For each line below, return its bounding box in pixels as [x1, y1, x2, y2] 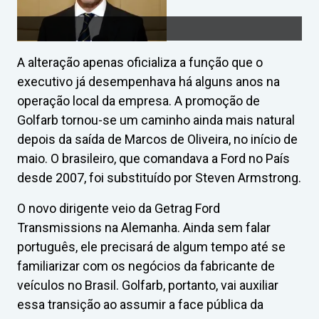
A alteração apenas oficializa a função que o [17, 55, 263, 70]
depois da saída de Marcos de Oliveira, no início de [17, 132, 298, 147]
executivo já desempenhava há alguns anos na [17, 74, 280, 89]
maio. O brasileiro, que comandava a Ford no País [17, 151, 290, 166]
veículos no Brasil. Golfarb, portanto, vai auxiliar [17, 278, 278, 293]
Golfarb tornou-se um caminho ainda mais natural [17, 113, 295, 127]
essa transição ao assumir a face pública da [17, 297, 263, 312]
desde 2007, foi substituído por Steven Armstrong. [17, 170, 301, 185]
